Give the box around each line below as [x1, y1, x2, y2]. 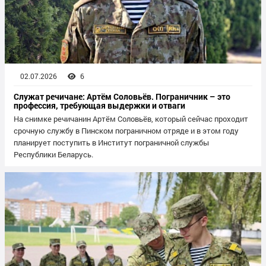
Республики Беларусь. [14, 150, 93, 160]
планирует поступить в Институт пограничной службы [14, 138, 209, 148]
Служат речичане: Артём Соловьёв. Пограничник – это [14, 91, 230, 103]
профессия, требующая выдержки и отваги [14, 100, 185, 112]
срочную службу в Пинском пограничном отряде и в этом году [14, 126, 239, 136]
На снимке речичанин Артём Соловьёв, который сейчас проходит [14, 114, 248, 124]
